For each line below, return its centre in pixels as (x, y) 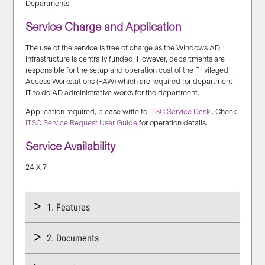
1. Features (69, 208)
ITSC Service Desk (180, 112)
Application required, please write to (88, 112)
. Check (224, 112)
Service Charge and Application (104, 27)
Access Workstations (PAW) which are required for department (129, 81)
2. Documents (73, 238)
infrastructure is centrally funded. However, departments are (125, 59)
